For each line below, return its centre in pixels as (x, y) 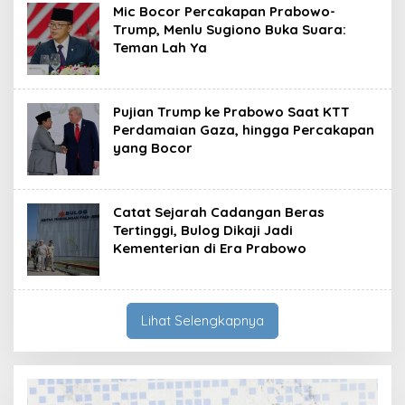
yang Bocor (153, 147)
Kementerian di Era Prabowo (210, 248)
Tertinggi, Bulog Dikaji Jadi (203, 230)
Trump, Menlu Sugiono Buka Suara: (230, 29)
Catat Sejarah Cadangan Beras (219, 212)
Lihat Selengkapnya (202, 320)
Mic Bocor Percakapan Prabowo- (224, 11)
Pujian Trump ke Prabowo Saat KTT (231, 111)
